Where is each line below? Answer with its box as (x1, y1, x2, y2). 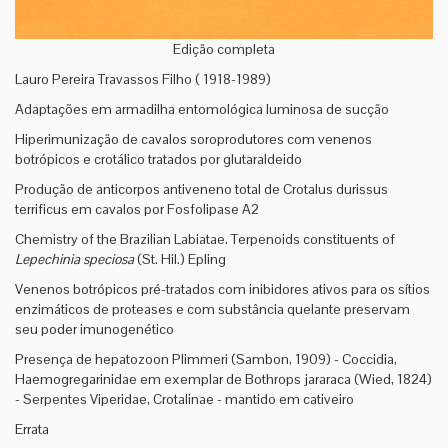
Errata (15, 420, 49, 438)
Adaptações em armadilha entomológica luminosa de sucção (15, 100, 389, 118)
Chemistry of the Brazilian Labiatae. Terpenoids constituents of (15, 230, 395, 248)
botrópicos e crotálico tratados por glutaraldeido (15, 150, 302, 168)
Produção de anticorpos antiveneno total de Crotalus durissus (15, 180, 388, 198)
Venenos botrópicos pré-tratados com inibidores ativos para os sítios (15, 280, 430, 298)
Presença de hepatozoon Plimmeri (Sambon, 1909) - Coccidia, (15, 350, 397, 368)
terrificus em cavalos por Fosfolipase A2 (15, 200, 259, 218)
